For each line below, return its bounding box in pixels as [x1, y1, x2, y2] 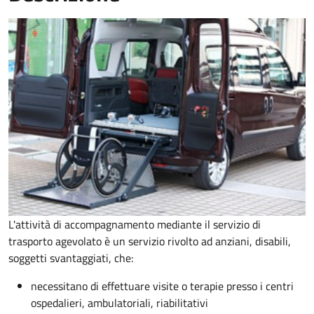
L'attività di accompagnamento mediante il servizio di [8, 216, 261, 233]
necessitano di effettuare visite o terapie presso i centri [31, 278, 294, 295]
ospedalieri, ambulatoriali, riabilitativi [31, 294, 208, 312]
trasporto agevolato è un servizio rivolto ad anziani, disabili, [8, 233, 291, 250]
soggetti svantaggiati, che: [8, 250, 133, 267]
